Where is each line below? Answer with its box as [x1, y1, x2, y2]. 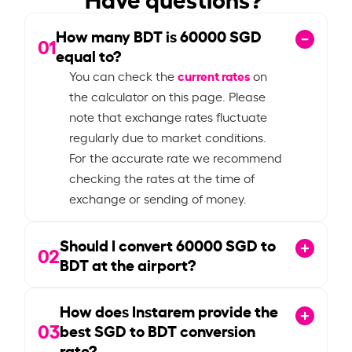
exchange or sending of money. [69, 189, 247, 207]
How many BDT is [56, 24, 181, 46]
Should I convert [60, 233, 177, 255]
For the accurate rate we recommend [69, 148, 283, 166]
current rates [178, 65, 251, 84]
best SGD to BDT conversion [60, 318, 256, 341]
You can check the [69, 66, 178, 84]
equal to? [56, 43, 122, 66]
